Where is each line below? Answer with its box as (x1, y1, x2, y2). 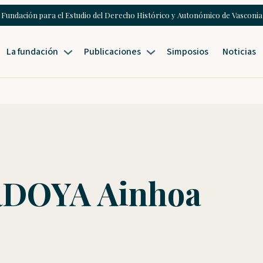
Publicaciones (84, 45, 141, 58)
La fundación (6, 45, 59, 58)
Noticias (222, 45, 257, 58)
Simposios (167, 45, 209, 58)
